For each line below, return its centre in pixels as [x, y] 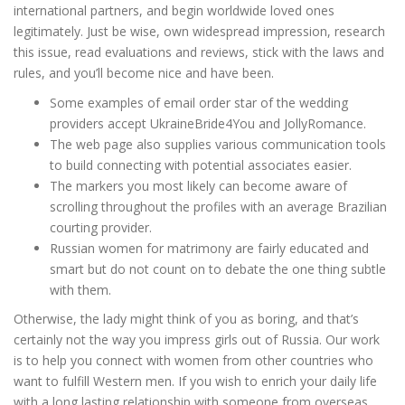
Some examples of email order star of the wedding [199, 103]
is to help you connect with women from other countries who [193, 360]
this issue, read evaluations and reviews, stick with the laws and [199, 52]
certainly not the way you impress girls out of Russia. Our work [197, 339]
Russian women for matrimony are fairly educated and [209, 248]
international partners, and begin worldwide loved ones [174, 10]
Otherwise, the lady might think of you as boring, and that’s [186, 318]
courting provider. [101, 227]
